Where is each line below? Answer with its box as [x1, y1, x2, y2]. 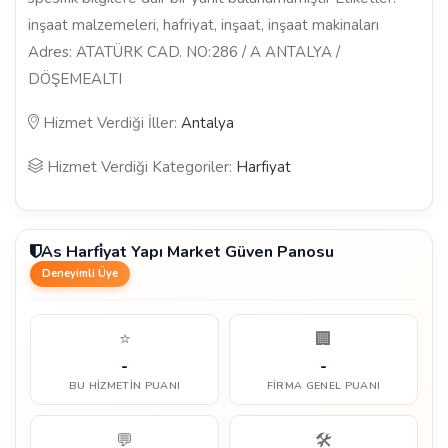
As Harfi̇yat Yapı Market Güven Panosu [41, 240, 334, 263]
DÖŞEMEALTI [28, 68, 122, 89]
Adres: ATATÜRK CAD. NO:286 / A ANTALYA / [28, 41, 340, 62]
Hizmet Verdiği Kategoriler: [43, 156, 236, 177]
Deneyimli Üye [42, 265, 118, 281]
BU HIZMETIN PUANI [68, 377, 181, 393]
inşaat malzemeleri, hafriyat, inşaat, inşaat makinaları [28, 14, 379, 35]
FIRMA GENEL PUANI [266, 377, 381, 393]
